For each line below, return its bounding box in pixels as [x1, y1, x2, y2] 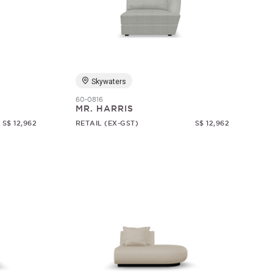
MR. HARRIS [75, 104, 133, 113]
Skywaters [91, 77, 126, 86]
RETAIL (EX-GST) [75, 119, 139, 127]
